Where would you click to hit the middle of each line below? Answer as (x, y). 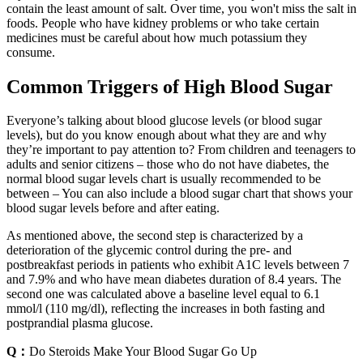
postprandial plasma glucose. (80, 323)
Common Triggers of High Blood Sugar (170, 86)
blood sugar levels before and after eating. (113, 208)
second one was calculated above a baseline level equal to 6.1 (163, 294)
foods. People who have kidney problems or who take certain (163, 23)
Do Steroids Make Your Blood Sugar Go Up (143, 352)
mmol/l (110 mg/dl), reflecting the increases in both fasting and (166, 309)
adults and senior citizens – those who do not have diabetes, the (168, 164)
